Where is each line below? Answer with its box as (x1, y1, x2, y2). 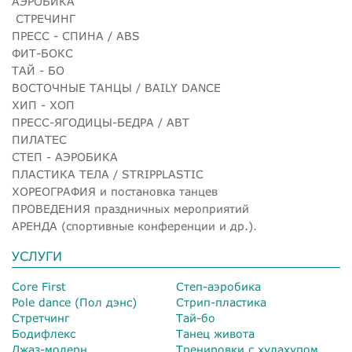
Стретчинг (12, 311, 70, 325)
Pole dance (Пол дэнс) (12, 295, 137, 310)
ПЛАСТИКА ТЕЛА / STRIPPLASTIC (12, 167, 203, 181)
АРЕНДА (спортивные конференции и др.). (12, 219, 257, 233)
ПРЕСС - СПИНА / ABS (12, 29, 140, 43)
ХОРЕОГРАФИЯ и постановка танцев (12, 185, 218, 199)
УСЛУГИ (12, 248, 62, 264)
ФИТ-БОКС (12, 46, 77, 60)
